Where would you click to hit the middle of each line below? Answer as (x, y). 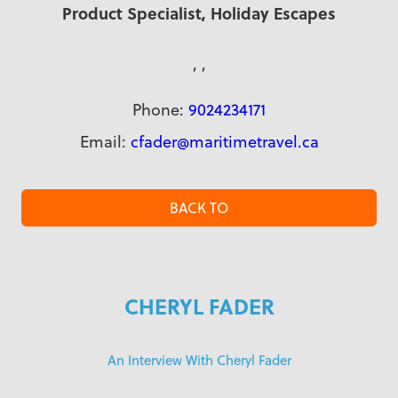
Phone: (160, 109)
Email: (105, 141)
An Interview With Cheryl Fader (199, 360)
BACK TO (199, 207)
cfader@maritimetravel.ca (224, 141)
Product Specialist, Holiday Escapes (199, 14)
